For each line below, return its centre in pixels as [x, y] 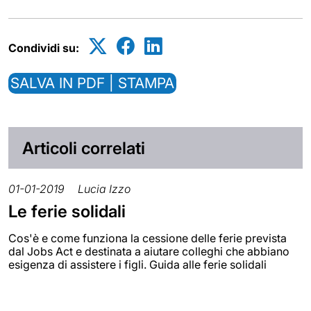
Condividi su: [44, 48]
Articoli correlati [84, 149]
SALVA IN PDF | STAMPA [92, 83]
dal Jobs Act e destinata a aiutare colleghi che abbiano [149, 252]
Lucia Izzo [104, 189]
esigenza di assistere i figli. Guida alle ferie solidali [137, 265]
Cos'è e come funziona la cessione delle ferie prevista [148, 238]
